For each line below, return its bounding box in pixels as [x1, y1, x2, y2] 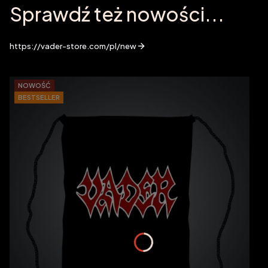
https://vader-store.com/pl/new [10, 41, 136, 51]
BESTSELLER [18, 93, 60, 101]
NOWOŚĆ [18, 81, 51, 89]
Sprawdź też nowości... [10, 2, 224, 26]
